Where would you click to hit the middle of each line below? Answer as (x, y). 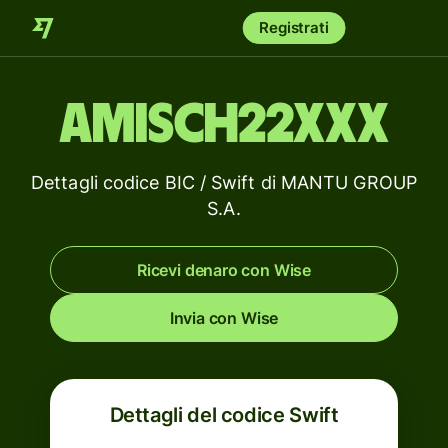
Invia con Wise (224, 318)
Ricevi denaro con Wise (224, 270)
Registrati (294, 27)
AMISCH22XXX (224, 125)
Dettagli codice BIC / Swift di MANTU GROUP (224, 182)
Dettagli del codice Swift (224, 415)
